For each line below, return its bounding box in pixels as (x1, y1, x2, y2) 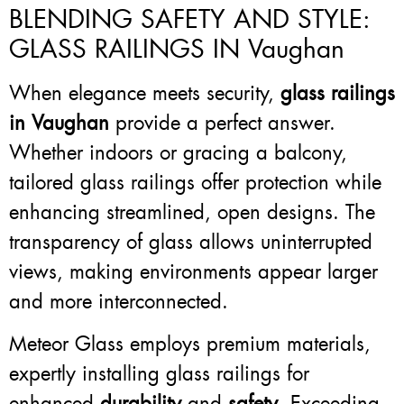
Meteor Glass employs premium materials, (9, 331, 371, 358)
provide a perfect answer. (115, 110, 335, 137)
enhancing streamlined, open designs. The (9, 199, 375, 226)
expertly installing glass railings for (9, 361, 309, 388)
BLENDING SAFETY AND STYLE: (9, 3, 371, 37)
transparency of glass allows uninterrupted (9, 229, 372, 256)
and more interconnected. (9, 289, 228, 316)
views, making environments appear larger (9, 259, 378, 286)
